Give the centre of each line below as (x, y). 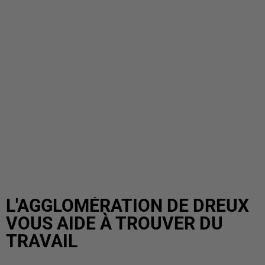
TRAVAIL (42, 241)
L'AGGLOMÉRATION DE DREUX (127, 206)
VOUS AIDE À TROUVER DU (114, 223)
